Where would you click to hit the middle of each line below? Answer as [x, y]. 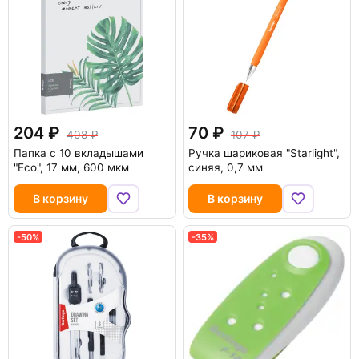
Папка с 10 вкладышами [79, 153]
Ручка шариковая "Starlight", [264, 153]
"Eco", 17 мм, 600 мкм [71, 167]
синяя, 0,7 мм [226, 167]
